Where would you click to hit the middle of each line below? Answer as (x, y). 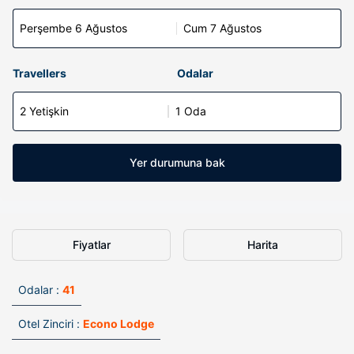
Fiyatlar (91, 245)
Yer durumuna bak (177, 162)
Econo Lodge (119, 324)
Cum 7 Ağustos (222, 28)
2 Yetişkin (44, 111)
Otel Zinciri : (49, 324)
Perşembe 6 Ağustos (73, 28)
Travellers (40, 73)
